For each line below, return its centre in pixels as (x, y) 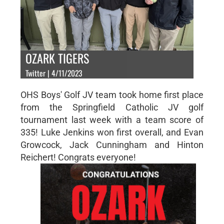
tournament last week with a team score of (112, 119)
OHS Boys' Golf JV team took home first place (112, 94)
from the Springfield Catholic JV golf (112, 107)
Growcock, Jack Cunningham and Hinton (112, 144)
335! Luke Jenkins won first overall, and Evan (112, 132)
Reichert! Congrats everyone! (78, 157)
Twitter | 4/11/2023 (53, 73)
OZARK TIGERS (57, 58)
